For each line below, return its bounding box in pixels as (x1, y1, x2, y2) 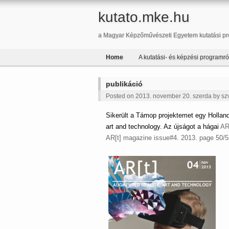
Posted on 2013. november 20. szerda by (106, 93, 221, 100)
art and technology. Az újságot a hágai (106, 123, 220, 130)
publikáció (106, 80, 143, 88)
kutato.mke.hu (98, 9, 190, 25)
